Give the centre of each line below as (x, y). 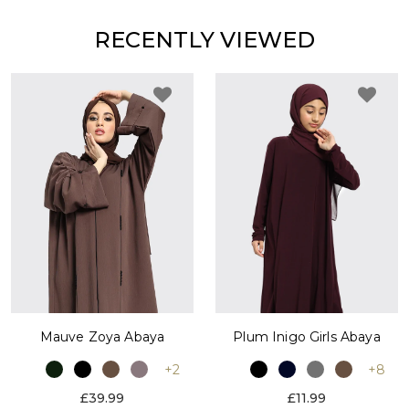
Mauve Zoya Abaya (102, 337)
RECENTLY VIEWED (204, 39)
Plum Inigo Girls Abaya (307, 336)
